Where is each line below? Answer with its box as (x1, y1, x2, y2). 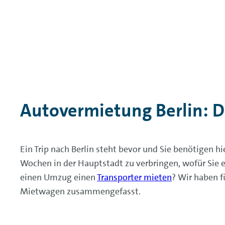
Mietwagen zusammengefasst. (20, 185, 141, 197)
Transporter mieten (97, 171, 172, 183)
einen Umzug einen (20, 171, 97, 183)
